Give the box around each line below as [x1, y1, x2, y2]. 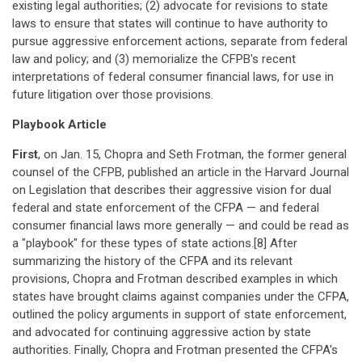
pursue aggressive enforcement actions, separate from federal [12, 34, 347, 48]
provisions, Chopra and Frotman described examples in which [12, 271, 338, 286]
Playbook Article [12, 117, 107, 132]
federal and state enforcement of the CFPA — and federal [12, 200, 319, 215]
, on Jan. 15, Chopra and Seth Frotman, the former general [38, 147, 347, 162]
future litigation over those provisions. [12, 87, 213, 102]
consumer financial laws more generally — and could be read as [12, 218, 349, 233]
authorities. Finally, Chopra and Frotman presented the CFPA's [12, 343, 338, 357]
